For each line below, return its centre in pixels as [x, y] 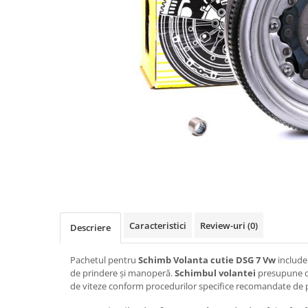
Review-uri [224, 225]
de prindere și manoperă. [122, 273]
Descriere [90, 227]
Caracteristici [158, 225]
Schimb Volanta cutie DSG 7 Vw [207, 260]
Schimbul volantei [215, 273]
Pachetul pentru [104, 260]
